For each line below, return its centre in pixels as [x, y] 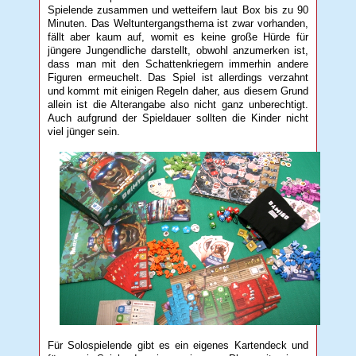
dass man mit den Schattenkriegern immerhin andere [178, 64]
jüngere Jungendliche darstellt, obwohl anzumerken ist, [178, 50]
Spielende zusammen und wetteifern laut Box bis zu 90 [178, 10]
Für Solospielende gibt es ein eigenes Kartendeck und [178, 345]
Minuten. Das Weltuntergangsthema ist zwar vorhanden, [178, 23]
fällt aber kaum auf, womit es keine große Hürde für [178, 37]
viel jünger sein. [84, 131]
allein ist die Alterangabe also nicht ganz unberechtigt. [178, 104]
